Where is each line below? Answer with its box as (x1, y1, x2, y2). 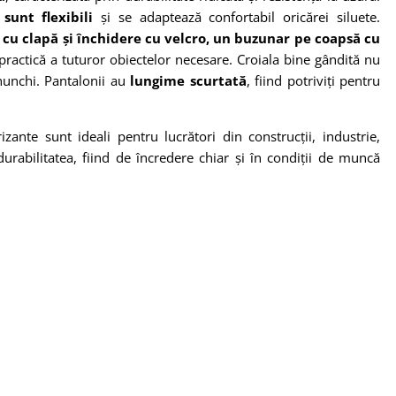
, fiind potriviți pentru (246, 71, 380, 89)
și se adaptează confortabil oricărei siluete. (93, 7, 380, 26)
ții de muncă (301, 148, 380, 166)
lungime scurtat (130, 71, 239, 89)
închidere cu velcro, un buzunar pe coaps (76, 28, 353, 47)
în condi (250, 148, 301, 166)
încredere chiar (136, 148, 230, 166)
